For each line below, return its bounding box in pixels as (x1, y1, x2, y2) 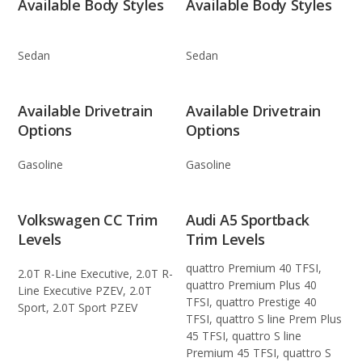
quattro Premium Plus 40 (186, 277, 317, 293)
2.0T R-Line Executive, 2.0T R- (18, 265, 173, 281)
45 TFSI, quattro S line (186, 328, 301, 344)
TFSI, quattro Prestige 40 (186, 294, 317, 310)
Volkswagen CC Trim (18, 209, 158, 229)
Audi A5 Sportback (186, 209, 309, 229)
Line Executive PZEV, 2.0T (18, 282, 152, 298)
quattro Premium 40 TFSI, (186, 260, 322, 276)
